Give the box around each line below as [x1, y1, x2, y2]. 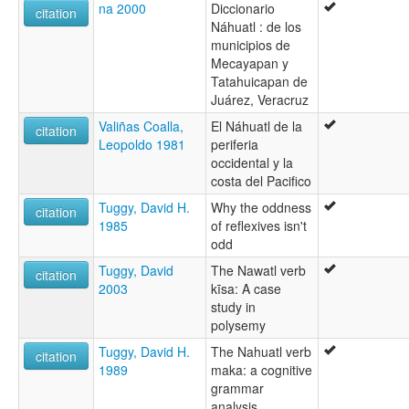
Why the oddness [211, 197, 311, 216]
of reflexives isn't [211, 215, 307, 235]
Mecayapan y [211, 53, 288, 72]
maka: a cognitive [211, 360, 312, 379]
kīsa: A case [211, 278, 281, 298]
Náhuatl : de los [211, 16, 301, 36]
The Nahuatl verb [211, 341, 311, 361]
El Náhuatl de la [211, 116, 302, 135]
